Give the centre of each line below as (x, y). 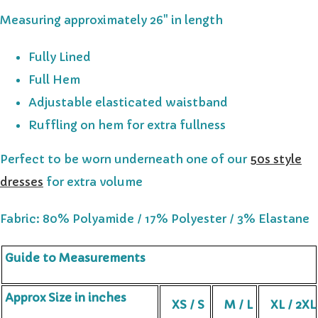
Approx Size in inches (78, 297)
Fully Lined (60, 56)
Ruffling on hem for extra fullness (127, 125)
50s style (276, 159)
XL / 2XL (290, 304)
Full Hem (54, 79)
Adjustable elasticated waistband (128, 102)
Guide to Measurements (74, 257)
